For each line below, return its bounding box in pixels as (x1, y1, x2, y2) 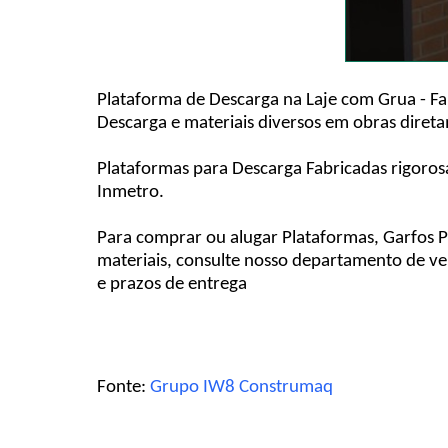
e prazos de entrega (97, 275, 248, 295)
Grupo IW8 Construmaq (150, 378, 334, 398)
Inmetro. (97, 183, 165, 203)
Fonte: (97, 378, 151, 398)
